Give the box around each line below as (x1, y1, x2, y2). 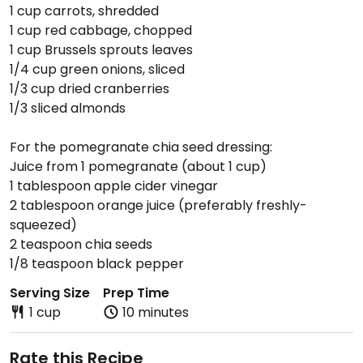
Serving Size (10, 284, 90, 302)
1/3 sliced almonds (10, 99, 126, 117)
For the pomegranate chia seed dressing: (10, 138, 272, 156)
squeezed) (10, 216, 77, 234)
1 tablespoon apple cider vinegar (10, 177, 218, 195)
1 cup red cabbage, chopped (10, 21, 192, 40)
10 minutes (122, 303, 189, 322)
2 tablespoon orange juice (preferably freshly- (10, 196, 307, 215)
